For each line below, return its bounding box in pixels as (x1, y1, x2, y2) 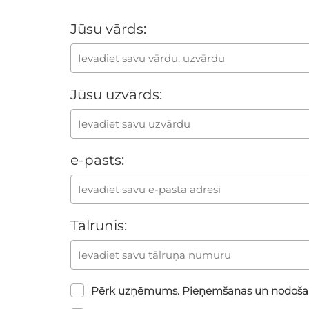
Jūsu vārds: (70, 20, 146, 37)
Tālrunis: (70, 217, 127, 234)
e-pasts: (70, 151, 124, 168)
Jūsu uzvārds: (70, 86, 162, 103)
